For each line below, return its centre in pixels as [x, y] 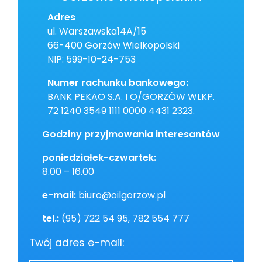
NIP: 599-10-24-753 [92, 59]
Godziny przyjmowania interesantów [131, 134]
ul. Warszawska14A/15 [97, 31]
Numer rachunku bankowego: [118, 82]
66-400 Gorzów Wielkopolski [113, 45]
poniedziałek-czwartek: [99, 157]
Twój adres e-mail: [77, 242]
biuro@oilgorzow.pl [121, 195]
